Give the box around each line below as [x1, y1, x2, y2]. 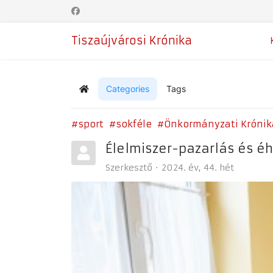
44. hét [204, 162, 234, 173]
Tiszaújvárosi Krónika [71, 34, 192, 48]
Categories [106, 83, 149, 94]
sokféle [116, 118, 152, 130]
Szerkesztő [105, 162, 152, 173]
